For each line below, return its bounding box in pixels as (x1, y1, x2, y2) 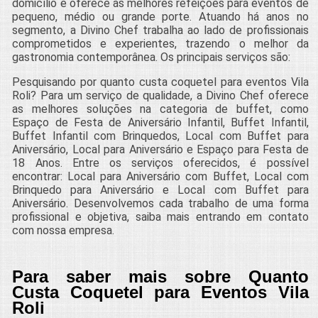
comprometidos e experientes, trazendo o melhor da (12, 36, 309, 50)
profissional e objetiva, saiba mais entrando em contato (12, 209, 309, 224)
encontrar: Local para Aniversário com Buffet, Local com (12, 169, 309, 183)
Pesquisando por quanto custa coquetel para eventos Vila (12, 75, 309, 89)
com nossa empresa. (12, 223, 115, 237)
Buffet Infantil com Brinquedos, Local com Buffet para (12, 128, 309, 143)
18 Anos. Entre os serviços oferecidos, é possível (12, 155, 309, 170)
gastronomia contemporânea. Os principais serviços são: (12, 50, 291, 64)
